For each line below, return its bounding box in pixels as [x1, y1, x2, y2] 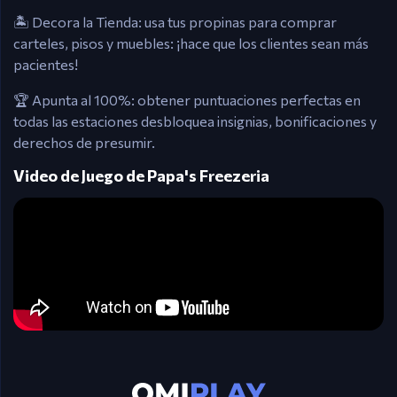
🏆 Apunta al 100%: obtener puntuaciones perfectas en [13, 91, 361, 108]
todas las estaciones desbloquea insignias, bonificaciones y [13, 113, 377, 129]
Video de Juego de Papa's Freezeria [13, 166, 269, 185]
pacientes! [13, 56, 78, 73]
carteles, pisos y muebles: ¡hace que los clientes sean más [13, 35, 369, 51]
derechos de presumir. [13, 134, 155, 151]
